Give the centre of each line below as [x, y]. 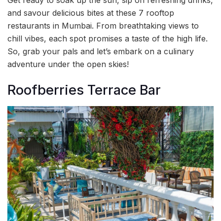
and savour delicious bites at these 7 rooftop [91, 13]
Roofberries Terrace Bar [84, 90]
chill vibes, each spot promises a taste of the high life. [108, 38]
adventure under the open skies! [68, 64]
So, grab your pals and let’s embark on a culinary [101, 51]
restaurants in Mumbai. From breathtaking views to [103, 25]
